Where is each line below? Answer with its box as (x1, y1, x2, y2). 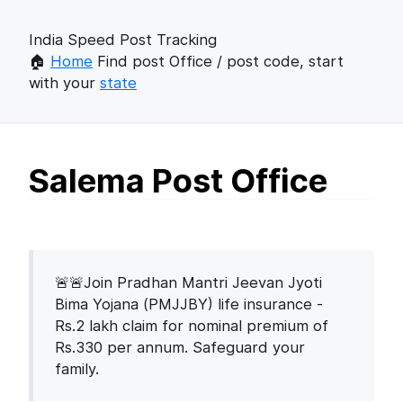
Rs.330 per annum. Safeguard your (55, 338, 305, 356)
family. (55, 360, 99, 378)
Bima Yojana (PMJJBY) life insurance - (55, 295, 323, 313)
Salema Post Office (29, 161, 327, 201)
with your (29, 74, 100, 92)
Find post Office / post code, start (93, 52, 344, 70)
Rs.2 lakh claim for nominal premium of (55, 317, 328, 335)
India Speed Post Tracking (29, 31, 217, 49)
